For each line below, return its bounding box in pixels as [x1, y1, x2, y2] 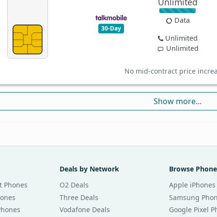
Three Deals [59, 192, 98, 202]
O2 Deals [59, 180, 89, 189]
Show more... [154, 95, 201, 107]
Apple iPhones [169, 180, 216, 189]
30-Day [101, 24, 121, 32]
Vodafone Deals [59, 205, 110, 215]
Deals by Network [59, 164, 119, 173]
